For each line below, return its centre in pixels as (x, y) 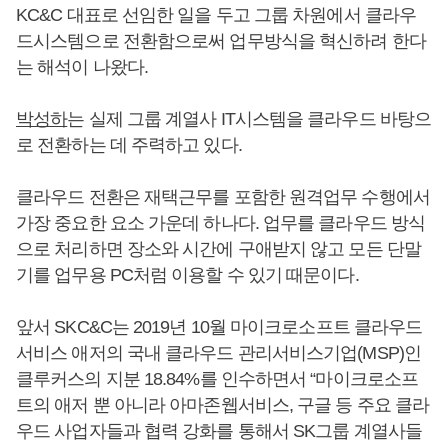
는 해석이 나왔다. (82, 66)
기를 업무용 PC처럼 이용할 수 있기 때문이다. (187, 274)
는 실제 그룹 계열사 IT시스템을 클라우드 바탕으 (249, 118)
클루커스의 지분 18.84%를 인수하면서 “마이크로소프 (217, 378)
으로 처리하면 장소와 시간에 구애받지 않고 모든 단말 (218, 248)
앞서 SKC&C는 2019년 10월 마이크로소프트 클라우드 (219, 326)
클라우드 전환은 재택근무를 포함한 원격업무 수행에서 (223, 196)
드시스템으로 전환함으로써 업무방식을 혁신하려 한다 (221, 40)
